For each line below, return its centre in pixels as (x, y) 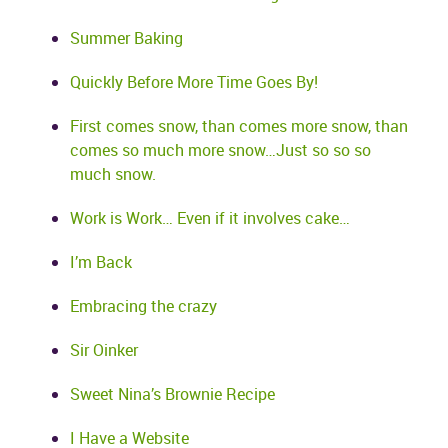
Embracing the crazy (143, 306)
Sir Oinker (104, 350)
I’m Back (101, 262)
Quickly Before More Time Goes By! (194, 82)
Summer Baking (126, 38)
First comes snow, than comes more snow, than (239, 126)
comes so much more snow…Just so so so (220, 150)
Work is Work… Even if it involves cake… (210, 218)
